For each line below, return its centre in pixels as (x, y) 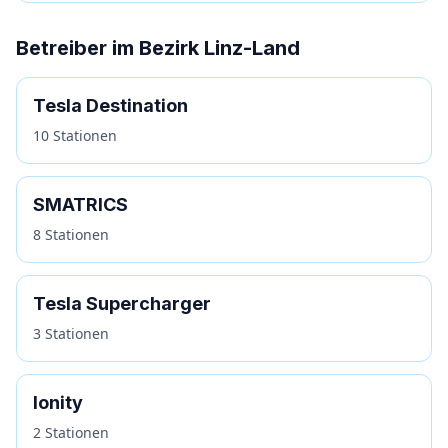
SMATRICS (80, 204)
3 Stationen (71, 333)
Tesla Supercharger (122, 303)
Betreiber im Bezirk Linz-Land (158, 48)
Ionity (58, 402)
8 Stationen (71, 234)
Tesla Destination (110, 105)
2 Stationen (71, 432)
